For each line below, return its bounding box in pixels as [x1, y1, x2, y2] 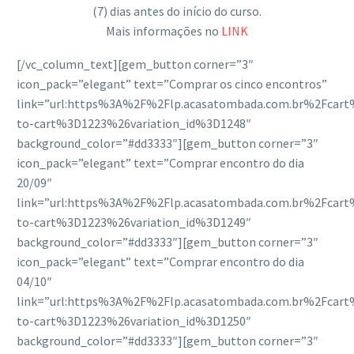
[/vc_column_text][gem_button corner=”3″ [17, 56, 254, 73]
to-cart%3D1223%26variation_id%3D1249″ [17, 214, 251, 231]
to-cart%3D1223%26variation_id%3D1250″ [17, 313, 251, 330]
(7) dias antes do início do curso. [92, 2, 262, 19]
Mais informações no [106, 22, 221, 39]
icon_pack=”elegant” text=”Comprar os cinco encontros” [17, 76, 327, 92]
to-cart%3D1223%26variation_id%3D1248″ [17, 115, 251, 132]
